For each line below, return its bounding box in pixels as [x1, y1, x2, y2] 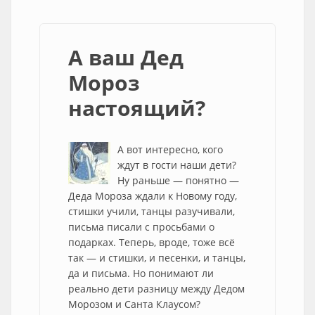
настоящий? [68, 94, 205, 122]
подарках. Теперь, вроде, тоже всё [68, 236, 235, 249]
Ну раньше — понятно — [117, 174, 239, 187]
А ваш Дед [68, 43, 184, 72]
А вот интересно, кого [117, 143, 223, 156]
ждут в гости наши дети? [117, 158, 236, 172]
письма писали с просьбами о [68, 220, 214, 233]
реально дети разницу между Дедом [68, 282, 245, 295]
